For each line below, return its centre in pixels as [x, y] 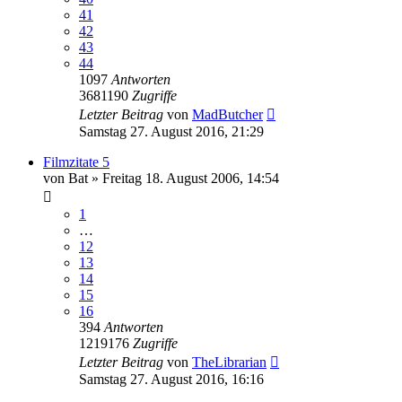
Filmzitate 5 [76, 162]
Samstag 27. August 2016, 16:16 [171, 379]
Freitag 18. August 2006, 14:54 [191, 178]
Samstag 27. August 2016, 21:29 [171, 131]
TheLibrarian [229, 362]
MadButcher [227, 114]
